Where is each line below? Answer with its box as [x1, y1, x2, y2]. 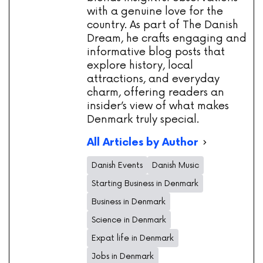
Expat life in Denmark [92, 233, 174, 244]
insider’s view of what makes [87, 99, 229, 113]
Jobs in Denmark [92, 251, 154, 262]
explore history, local [87, 59, 193, 72]
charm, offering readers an [87, 86, 224, 99]
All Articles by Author [87, 136, 198, 149]
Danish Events [92, 160, 143, 171]
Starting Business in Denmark [92, 178, 198, 189]
